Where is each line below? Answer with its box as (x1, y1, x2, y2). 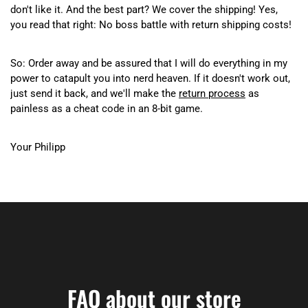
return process (179, 87, 245, 100)
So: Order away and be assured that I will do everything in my (10, 57, 287, 70)
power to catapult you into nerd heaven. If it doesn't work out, (10, 72, 290, 85)
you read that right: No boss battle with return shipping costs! (10, 19, 291, 32)
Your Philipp (10, 141, 65, 154)
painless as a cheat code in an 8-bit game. (10, 102, 203, 115)
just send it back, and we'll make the (10, 87, 179, 100)
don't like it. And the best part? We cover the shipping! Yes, (10, 3, 278, 16)
